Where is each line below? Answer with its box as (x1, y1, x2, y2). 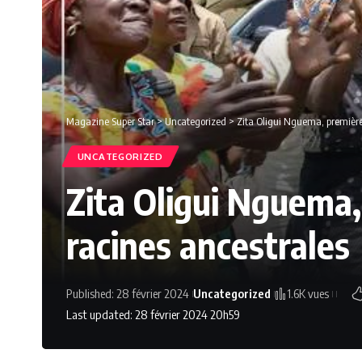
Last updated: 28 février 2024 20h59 (66, 307, 240, 322)
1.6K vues (287, 286, 329, 301)
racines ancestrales (66, 222, 350, 268)
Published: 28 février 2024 (66, 286, 189, 301)
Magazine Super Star (66, 115, 154, 128)
